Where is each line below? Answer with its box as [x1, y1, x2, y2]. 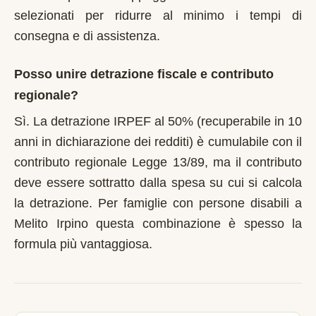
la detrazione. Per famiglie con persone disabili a [14, 196, 302, 210]
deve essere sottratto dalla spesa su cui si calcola [14, 176, 302, 190]
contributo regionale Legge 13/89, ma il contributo [14, 155, 302, 169]
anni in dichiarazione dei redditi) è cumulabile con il [14, 135, 302, 149]
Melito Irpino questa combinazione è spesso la [14, 217, 302, 231]
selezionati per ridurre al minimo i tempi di [14, 8, 302, 23]
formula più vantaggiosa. [14, 237, 152, 251]
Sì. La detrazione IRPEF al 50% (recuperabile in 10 [14, 114, 302, 128]
